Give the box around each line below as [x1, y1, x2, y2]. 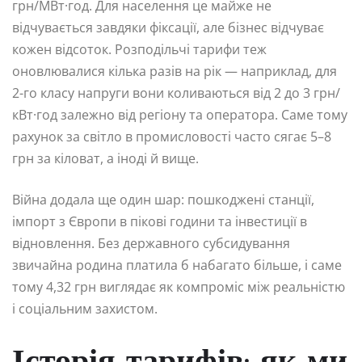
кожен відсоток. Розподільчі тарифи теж [12, 40, 267, 59]
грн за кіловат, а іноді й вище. [12, 149, 199, 168]
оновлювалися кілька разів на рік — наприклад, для [12, 62, 337, 81]
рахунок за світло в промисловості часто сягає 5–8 [12, 128, 331, 146]
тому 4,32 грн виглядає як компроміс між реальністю [12, 278, 345, 297]
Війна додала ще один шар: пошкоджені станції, [12, 191, 314, 209]
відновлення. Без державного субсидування [12, 234, 290, 253]
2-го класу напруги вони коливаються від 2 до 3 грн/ [12, 84, 340, 103]
